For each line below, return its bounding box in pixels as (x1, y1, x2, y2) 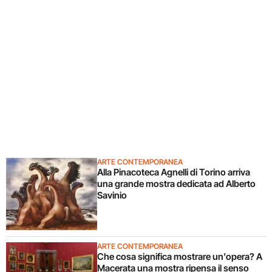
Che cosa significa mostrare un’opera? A (97, 250, 262, 262)
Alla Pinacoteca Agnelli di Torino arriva (97, 166, 250, 178)
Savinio (97, 189, 127, 201)
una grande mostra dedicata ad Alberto (97, 177, 256, 189)
